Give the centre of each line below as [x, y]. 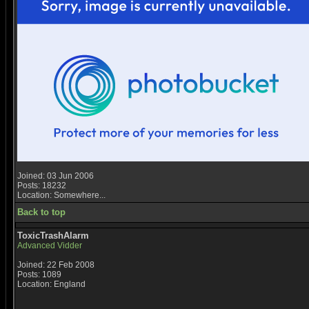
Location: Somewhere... [61, 195]
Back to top [41, 212]
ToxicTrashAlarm [53, 236]
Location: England [51, 284]
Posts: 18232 [42, 186]
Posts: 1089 [39, 275]
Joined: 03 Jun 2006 [56, 176]
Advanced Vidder [50, 246]
